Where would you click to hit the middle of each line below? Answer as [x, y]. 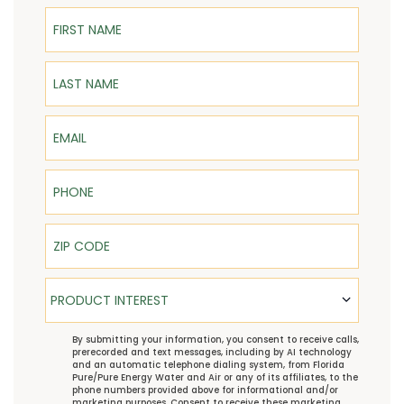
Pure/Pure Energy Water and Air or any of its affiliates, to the [215, 378]
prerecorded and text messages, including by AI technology [212, 353]
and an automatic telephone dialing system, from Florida [208, 365]
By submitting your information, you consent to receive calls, [216, 340]
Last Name [79, 67]
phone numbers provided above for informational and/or [205, 390]
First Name [79, 13]
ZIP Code [73, 230]
